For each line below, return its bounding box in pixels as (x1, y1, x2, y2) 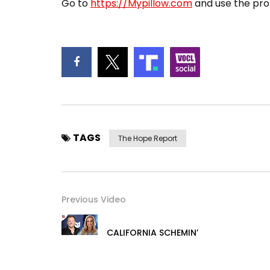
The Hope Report (118, 133, 177, 144)
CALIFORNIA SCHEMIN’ (107, 227, 198, 239)
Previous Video (61, 193, 126, 206)
